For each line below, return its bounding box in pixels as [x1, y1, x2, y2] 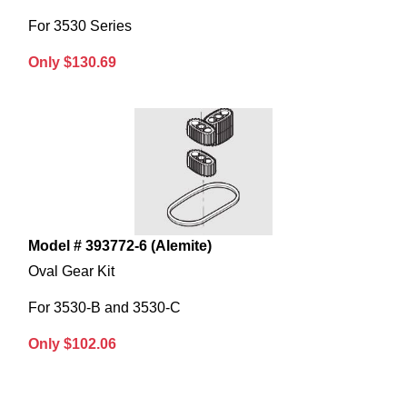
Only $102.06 [28, 336, 116, 352]
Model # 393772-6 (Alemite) [28, 238, 212, 254]
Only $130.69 [28, 55, 116, 71]
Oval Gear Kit [28, 263, 114, 280]
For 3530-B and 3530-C [28, 300, 181, 316]
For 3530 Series [28, 18, 132, 35]
